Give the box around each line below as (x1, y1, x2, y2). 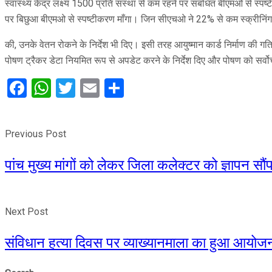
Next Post (5, 205, 48, 217)
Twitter (75, 76, 135, 100)
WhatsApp (51, 76, 138, 100)
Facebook (27, 76, 107, 100)
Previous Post (5, 127, 66, 140)
